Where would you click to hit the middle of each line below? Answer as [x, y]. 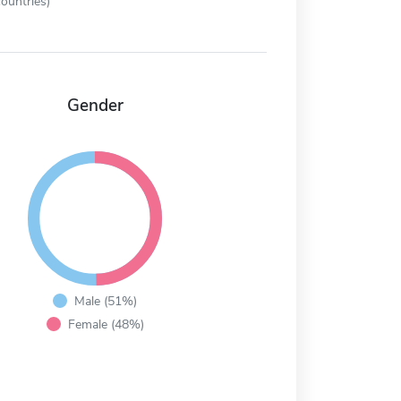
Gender [95, 106]
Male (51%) [106, 301]
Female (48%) [106, 324]
